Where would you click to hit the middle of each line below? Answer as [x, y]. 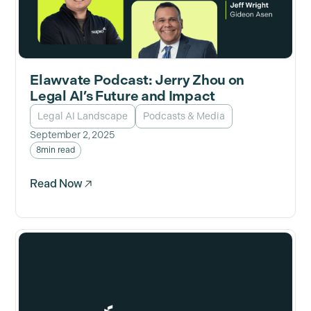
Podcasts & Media [184, 117]
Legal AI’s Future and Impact [123, 96]
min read [58, 150]
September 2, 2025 [73, 135]
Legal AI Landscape [83, 117]
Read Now [57, 184]
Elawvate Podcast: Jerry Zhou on [137, 80]
